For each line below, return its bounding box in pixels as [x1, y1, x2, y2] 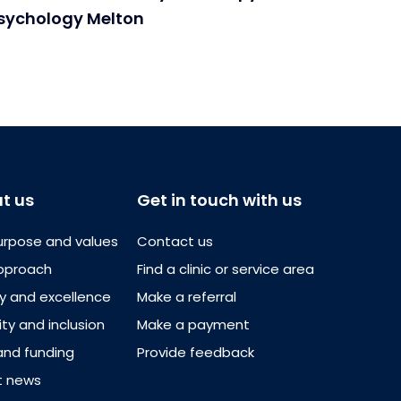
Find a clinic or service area [137, 260, 314, 278]
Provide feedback [137, 343, 254, 362]
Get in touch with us [137, 189, 302, 211]
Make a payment [137, 315, 250, 334]
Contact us [137, 232, 213, 251]
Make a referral [137, 287, 236, 306]
